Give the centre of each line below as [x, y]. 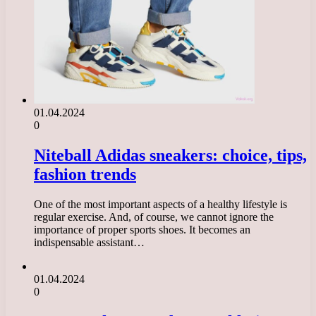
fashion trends [85, 175]
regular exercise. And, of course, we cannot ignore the [154, 217]
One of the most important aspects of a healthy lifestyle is [160, 205]
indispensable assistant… [89, 243]
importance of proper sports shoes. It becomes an [142, 230]
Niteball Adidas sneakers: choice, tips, [170, 156]
